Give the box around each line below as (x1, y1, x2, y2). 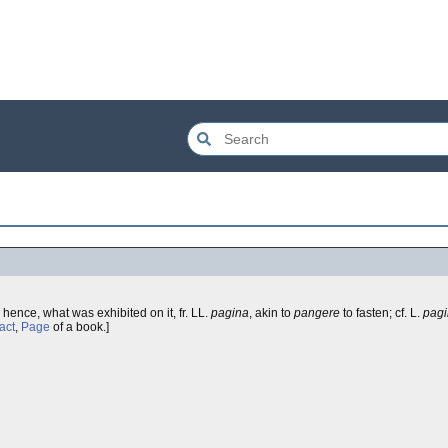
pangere (294, 306, 340, 320)
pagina (211, 306, 249, 320)
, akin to (249, 306, 294, 320)
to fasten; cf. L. (340, 306, 423, 320)
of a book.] (50, 320, 109, 334)
